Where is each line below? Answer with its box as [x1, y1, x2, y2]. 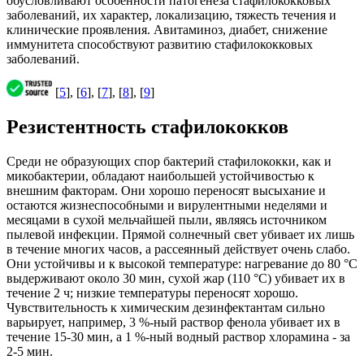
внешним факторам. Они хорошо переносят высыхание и [6, 183, 326, 197]
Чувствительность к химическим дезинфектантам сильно [6, 300, 325, 314]
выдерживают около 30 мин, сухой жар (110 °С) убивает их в [6, 271, 345, 285]
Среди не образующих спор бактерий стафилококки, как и [6, 154, 331, 168]
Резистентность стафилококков [6, 115, 288, 137]
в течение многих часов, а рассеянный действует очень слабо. [6, 241, 350, 256]
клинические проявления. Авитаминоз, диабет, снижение [6, 23, 327, 37]
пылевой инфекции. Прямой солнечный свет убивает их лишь [6, 227, 354, 241]
